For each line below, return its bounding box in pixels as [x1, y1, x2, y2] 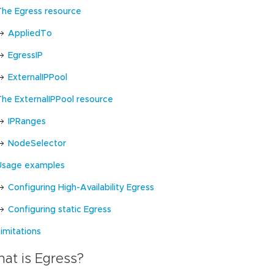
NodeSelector [8, 139, 67, 149]
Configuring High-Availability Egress [8, 183, 155, 193]
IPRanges [8, 117, 46, 127]
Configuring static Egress [8, 206, 112, 215]
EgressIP [8, 51, 43, 61]
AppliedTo [8, 29, 53, 39]
